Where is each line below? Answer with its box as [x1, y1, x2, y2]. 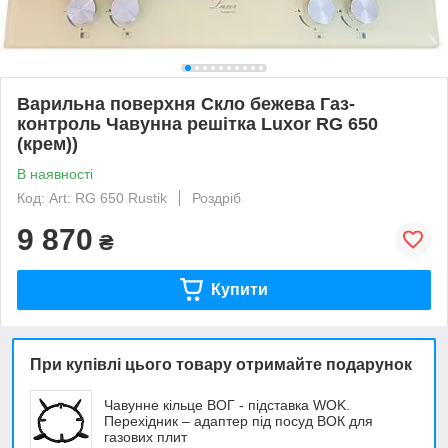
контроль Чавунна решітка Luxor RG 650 [17, 113, 378, 134]
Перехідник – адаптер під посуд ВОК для [104, 412, 373, 429]
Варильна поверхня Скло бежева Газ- [17, 93, 355, 114]
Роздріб [192, 189, 241, 206]
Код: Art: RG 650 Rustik [17, 189, 167, 206]
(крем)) [17, 133, 78, 154]
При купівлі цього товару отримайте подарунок [30, 355, 412, 373]
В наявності [17, 165, 93, 182]
